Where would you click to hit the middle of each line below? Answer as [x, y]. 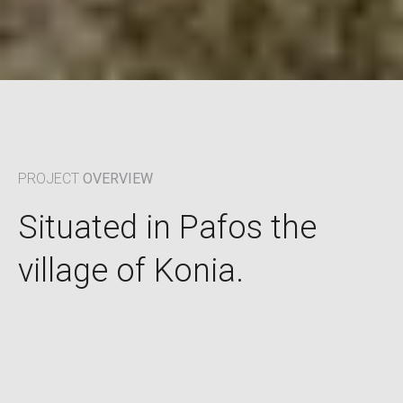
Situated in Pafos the [167, 228]
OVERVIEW [118, 179]
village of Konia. [131, 271]
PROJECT [50, 179]
